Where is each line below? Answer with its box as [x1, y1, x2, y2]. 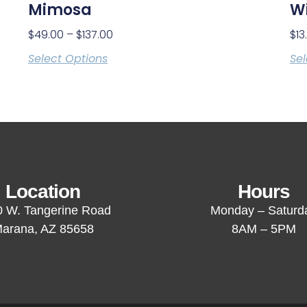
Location [5, 180, 81, 202]
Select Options [28, 50, 108, 66]
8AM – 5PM [232, 221, 297, 236]
